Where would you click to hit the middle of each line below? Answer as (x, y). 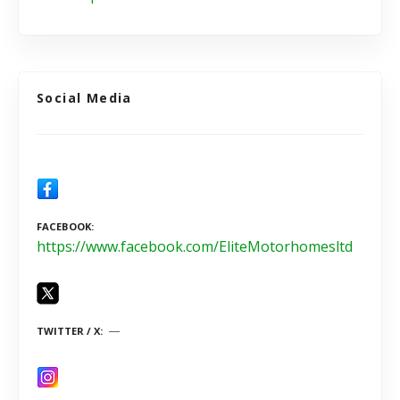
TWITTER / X (68, 331)
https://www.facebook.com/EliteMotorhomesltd (195, 246)
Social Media (84, 97)
